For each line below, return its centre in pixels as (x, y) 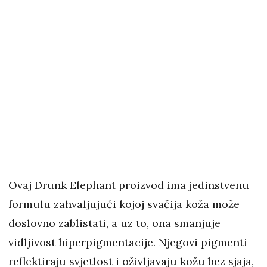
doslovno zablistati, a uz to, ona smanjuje (114, 223)
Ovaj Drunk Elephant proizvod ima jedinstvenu (129, 185)
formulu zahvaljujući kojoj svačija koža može (124, 204)
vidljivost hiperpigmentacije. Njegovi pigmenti (128, 243)
